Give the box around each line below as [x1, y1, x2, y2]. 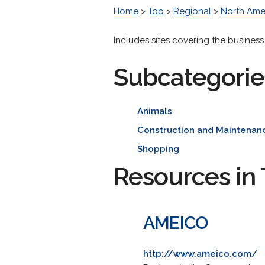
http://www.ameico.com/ [143, 248, 257, 259]
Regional [173, 6, 211, 17]
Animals [137, 106, 172, 117]
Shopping [137, 144, 179, 154]
